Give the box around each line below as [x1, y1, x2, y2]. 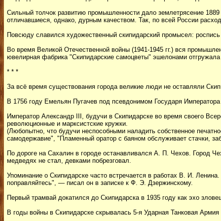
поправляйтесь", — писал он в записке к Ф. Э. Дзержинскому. [7, 179, 193, 186]
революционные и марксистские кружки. [7, 120, 128, 127]
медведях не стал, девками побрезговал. [7, 157, 131, 164]
